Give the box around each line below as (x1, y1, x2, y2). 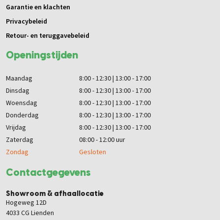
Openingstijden (6, 49, 78, 61)
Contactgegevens (6, 166, 91, 179)
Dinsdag (6, 86, 29, 96)
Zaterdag (6, 135, 33, 145)
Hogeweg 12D (6, 198, 47, 208)
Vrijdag (6, 123, 26, 133)
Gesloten (79, 147, 107, 158)
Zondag (6, 147, 28, 158)
